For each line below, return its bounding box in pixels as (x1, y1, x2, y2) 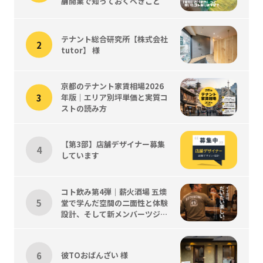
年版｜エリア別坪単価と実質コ (60, 92, 168, 103)
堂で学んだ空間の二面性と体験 (60, 197, 168, 208)
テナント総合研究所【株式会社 (60, 33, 168, 45)
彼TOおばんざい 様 (60, 249, 128, 261)
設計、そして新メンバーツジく (60, 208, 168, 220)
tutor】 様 (60, 45, 100, 56)
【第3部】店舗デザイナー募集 (60, 139, 165, 150)
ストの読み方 (60, 103, 107, 114)
